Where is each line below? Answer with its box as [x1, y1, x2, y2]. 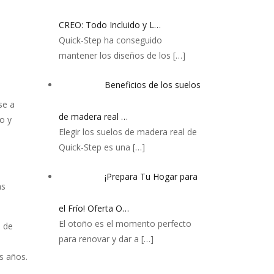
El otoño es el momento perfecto [59, 218, 191, 229]
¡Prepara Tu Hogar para [105, 171, 198, 183]
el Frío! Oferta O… [59, 202, 129, 214]
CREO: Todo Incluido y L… [59, 19, 161, 31]
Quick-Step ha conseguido [59, 34, 162, 46]
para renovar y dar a [59, 233, 141, 245]
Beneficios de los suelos [105, 79, 201, 91]
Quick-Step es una [59, 141, 133, 153]
